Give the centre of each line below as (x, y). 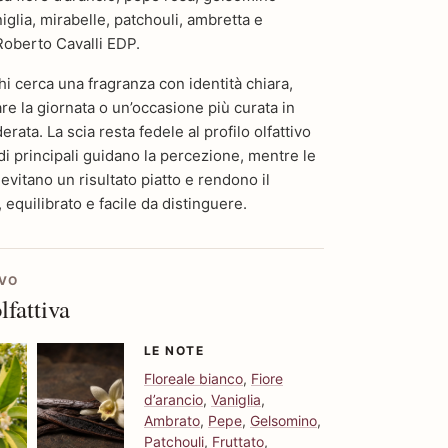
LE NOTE (174, 350)
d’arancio (173, 399)
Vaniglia (236, 399)
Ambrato (172, 420)
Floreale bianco (193, 378)
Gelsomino (283, 420)
